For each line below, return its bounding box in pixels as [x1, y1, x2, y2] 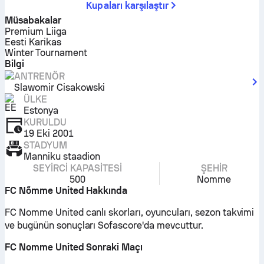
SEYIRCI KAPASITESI [33, 163, 122, 174]
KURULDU [24, 117, 67, 128]
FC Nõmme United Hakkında [5, 185, 128, 196]
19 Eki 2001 [24, 128, 74, 139]
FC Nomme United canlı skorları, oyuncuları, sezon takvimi [5, 207, 255, 218]
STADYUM [24, 140, 67, 151]
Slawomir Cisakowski [14, 82, 105, 93]
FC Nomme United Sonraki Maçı [5, 242, 143, 253]
